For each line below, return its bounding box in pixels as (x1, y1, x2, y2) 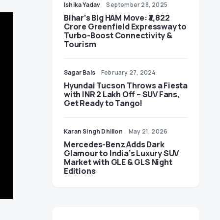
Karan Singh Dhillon (64, 127, 123, 136)
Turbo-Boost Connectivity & (64, 30, 172, 41)
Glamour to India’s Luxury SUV (64, 148, 179, 159)
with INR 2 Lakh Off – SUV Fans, (64, 89, 180, 100)
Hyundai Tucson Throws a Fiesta (64, 80, 188, 91)
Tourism (64, 39, 96, 50)
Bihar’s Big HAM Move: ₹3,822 (64, 12, 170, 23)
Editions (64, 165, 96, 176)
